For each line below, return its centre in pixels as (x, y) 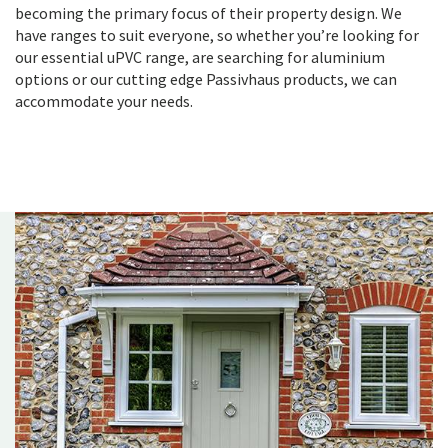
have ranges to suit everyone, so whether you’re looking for (217, 35)
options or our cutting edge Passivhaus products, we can (206, 79)
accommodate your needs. (104, 101)
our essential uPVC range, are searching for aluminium (200, 57)
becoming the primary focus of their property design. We (208, 13)
